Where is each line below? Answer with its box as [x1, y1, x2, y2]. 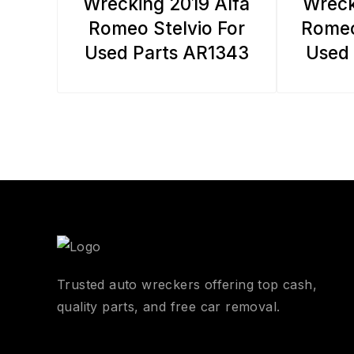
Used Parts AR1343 [84, 41, 249, 63]
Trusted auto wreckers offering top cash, [57, 277, 317, 292]
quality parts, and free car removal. [57, 299, 281, 314]
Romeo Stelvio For [88, 17, 245, 39]
